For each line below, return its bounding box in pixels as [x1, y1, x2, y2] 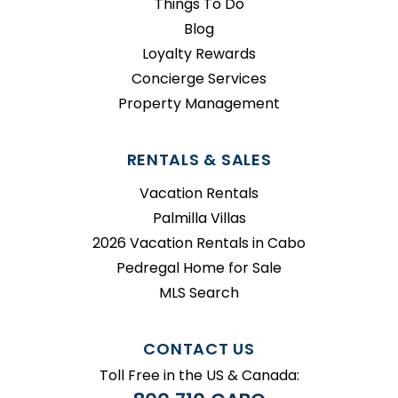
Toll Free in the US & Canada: [99, 364, 299, 386]
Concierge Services [131, 68, 267, 89]
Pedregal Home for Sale [116, 257, 282, 278]
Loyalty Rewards [142, 43, 256, 64]
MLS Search [159, 282, 239, 303]
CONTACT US [143, 337, 255, 360]
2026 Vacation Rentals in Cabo [92, 232, 306, 253]
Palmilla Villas [152, 207, 246, 228]
